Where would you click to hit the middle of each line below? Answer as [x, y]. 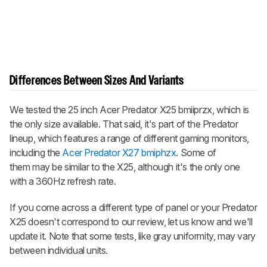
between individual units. [59, 250]
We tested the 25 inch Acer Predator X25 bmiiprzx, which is [129, 109]
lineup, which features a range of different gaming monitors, [130, 138]
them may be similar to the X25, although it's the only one [125, 167]
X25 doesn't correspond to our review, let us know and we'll [131, 221]
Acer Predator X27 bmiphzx [119, 152]
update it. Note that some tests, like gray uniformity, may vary [133, 236]
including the [36, 152]
